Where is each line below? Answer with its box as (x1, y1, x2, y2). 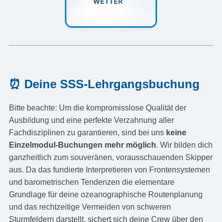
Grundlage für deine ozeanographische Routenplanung (8, 190, 203, 199)
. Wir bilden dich (156, 140, 213, 149)
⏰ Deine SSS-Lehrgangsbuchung (8, 77, 200, 91)
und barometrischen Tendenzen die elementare (8, 177, 174, 186)
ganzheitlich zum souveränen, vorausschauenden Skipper (8, 153, 213, 162)
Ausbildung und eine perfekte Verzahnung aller (8, 115, 174, 124)
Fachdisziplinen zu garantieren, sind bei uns (8, 128, 166, 137)
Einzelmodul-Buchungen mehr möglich (8, 140, 156, 149)
